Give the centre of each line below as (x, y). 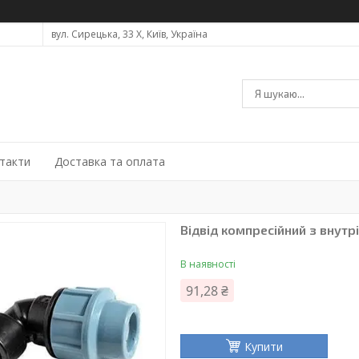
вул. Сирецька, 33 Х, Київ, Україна (129, 34)
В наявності (208, 264)
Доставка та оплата (110, 161)
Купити (263, 347)
